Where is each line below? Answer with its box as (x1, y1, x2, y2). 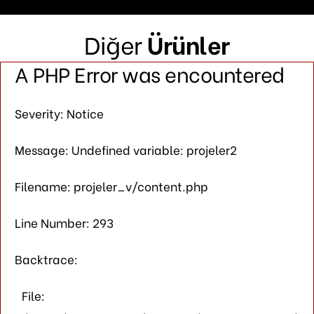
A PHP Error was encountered (15, 58, 285, 88)
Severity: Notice (15, 104, 104, 122)
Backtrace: (15, 250, 78, 268)
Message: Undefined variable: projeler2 (15, 140, 237, 158)
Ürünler (147, 26, 230, 61)
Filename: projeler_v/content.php (15, 177, 208, 195)
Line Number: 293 (15, 213, 114, 231)
